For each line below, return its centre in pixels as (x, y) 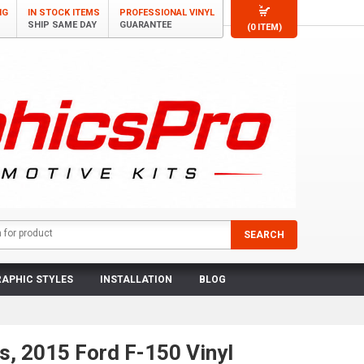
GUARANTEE (145, 25)
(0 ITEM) (264, 27)
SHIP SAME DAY (62, 25)
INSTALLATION (136, 280)
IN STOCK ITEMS (64, 13)
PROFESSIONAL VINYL (167, 13)
